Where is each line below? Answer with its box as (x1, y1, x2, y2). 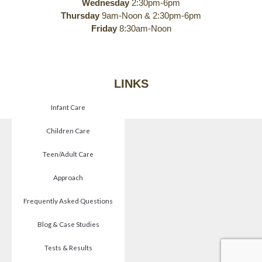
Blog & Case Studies (37, 220, 99, 229)
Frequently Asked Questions (23, 196, 113, 205)
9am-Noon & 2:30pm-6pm (99, 11, 201, 21)
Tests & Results (44, 243, 92, 252)
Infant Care (51, 103, 85, 112)
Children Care (46, 126, 90, 135)
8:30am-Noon (116, 23, 171, 34)
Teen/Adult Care (43, 150, 94, 158)
